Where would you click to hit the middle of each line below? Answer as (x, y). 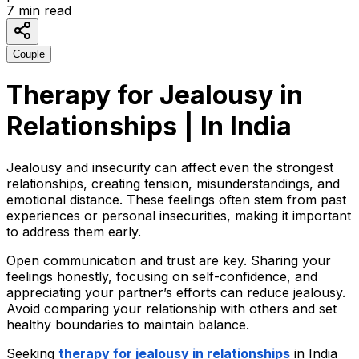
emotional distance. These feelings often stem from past (176, 199)
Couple (29, 54)
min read (43, 10)
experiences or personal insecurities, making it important (179, 215)
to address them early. (74, 231)
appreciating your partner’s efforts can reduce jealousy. (176, 292)
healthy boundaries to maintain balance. (128, 324)
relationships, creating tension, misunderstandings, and (173, 183)
